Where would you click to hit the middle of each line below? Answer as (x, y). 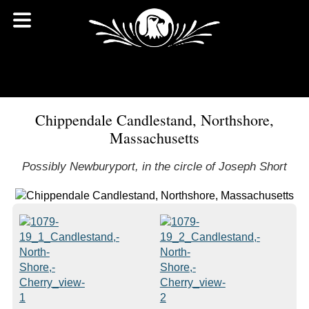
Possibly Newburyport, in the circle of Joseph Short (154, 167)
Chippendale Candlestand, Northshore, (154, 120)
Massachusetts (154, 138)
